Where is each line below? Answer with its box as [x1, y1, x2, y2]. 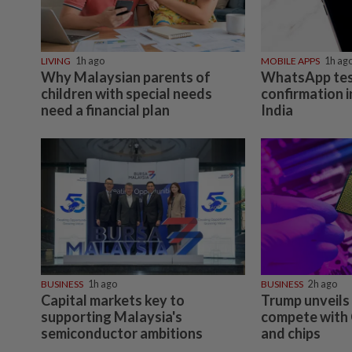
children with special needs [41, 85, 212, 103]
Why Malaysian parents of [41, 68, 211, 86]
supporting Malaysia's [41, 308, 182, 326]
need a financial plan [41, 101, 170, 119]
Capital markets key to [41, 291, 185, 310]
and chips [260, 324, 321, 343]
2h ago [307, 278, 337, 291]
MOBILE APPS [260, 55, 320, 68]
